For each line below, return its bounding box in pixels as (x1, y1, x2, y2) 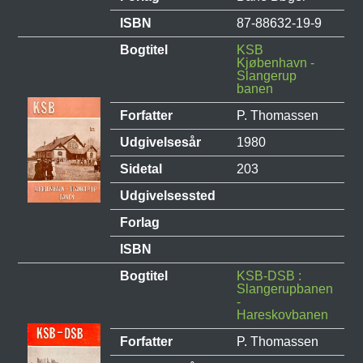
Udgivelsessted (120, 189, 216, 203)
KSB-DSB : (237, 269, 302, 284)
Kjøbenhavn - (237, 56, 315, 70)
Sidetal (120, 162, 163, 177)
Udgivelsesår (120, 135, 202, 150)
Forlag (120, 216, 160, 230)
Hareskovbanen (237, 308, 329, 322)
